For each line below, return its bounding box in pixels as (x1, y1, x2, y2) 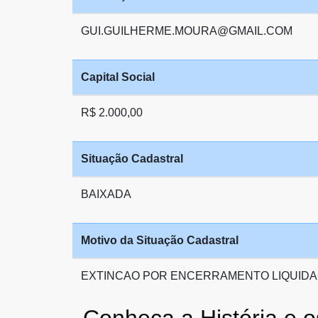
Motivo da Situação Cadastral (81, 234, 238, 246)
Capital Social (81, 71, 155, 83)
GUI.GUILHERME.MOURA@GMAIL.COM (81, 25, 292, 37)
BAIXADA (81, 188, 131, 200)
